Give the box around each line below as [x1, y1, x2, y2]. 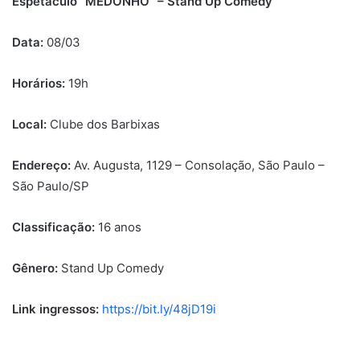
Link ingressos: [12, 301, 102, 317]
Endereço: [12, 157, 71, 174]
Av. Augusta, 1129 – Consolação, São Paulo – [71, 157, 325, 174]
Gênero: [12, 260, 58, 276]
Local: [12, 117, 50, 133]
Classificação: [12, 219, 98, 235]
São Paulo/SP [12, 178, 89, 194]
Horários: [12, 76, 65, 92]
